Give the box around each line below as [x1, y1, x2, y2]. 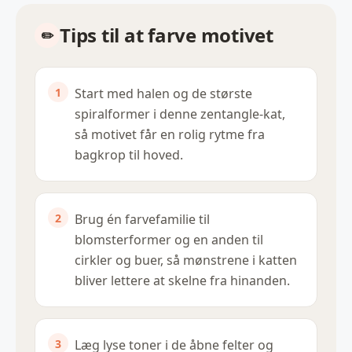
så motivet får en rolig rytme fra [75, 126, 265, 144]
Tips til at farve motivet [60, 22, 273, 49]
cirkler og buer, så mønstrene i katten [75, 251, 297, 269]
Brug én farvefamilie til [75, 211, 210, 229]
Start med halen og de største [75, 85, 252, 103]
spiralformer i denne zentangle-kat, [75, 105, 285, 123]
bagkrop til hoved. [75, 146, 183, 164]
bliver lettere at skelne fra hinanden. [75, 272, 290, 290]
